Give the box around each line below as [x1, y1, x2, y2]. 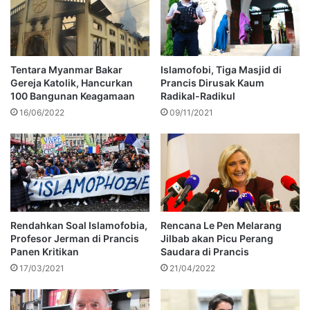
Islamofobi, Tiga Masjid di [161, 64, 282, 76]
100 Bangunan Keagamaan [10, 90, 135, 102]
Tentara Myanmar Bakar [10, 64, 122, 76]
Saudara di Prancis [161, 246, 249, 258]
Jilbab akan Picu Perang [161, 232, 273, 245]
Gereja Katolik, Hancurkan [10, 77, 133, 89]
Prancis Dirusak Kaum [161, 77, 264, 89]
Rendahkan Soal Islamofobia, [10, 219, 147, 232]
